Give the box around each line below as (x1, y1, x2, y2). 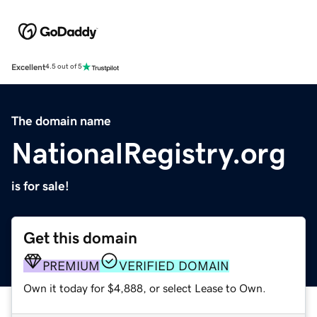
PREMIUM (42, 259, 100, 272)
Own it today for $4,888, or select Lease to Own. (23, 282, 266, 294)
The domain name (11, 114, 111, 127)
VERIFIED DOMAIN (119, 259, 229, 272)
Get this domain (23, 229, 137, 246)
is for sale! (11, 179, 69, 192)
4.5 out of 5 (45, 63, 82, 71)
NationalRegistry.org (11, 138, 286, 168)
